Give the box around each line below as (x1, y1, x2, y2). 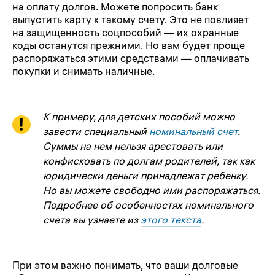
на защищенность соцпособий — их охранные (12, 26, 239, 39)
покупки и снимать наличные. (12, 64, 155, 77)
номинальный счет (149, 125, 238, 138)
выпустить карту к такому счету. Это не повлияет (12, 13, 249, 26)
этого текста (141, 214, 201, 227)
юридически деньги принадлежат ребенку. (43, 169, 248, 182)
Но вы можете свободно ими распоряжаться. (43, 184, 260, 197)
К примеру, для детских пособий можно (43, 110, 235, 123)
